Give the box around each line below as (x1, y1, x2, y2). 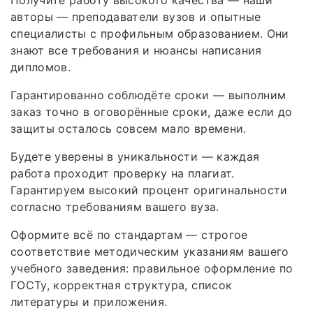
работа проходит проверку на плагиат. (10, 166, 235, 181)
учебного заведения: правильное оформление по (10, 261, 293, 276)
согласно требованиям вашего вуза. (10, 200, 219, 214)
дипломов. (10, 60, 71, 75)
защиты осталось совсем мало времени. (10, 122, 247, 136)
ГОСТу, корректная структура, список (10, 278, 233, 293)
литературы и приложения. (10, 295, 168, 310)
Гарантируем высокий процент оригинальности (10, 183, 288, 198)
